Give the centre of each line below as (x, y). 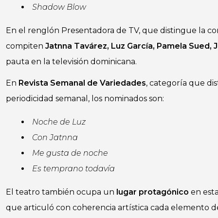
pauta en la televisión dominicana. (71, 62)
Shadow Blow (59, 7)
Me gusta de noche (70, 153)
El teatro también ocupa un (61, 192)
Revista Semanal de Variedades (82, 83)
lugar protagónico (153, 192)
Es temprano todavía (73, 169)
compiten (26, 46)
